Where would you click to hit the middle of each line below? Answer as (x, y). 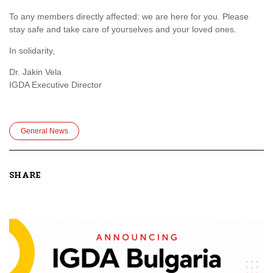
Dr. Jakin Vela (35, 72)
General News (44, 131)
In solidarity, (32, 51)
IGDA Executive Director (55, 85)
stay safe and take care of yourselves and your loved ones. (123, 29)
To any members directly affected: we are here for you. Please (129, 16)
